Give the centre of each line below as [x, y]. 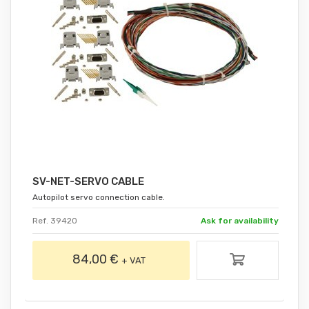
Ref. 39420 [55, 221]
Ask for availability [240, 221]
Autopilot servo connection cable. [99, 198]
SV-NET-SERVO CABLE [89, 182]
